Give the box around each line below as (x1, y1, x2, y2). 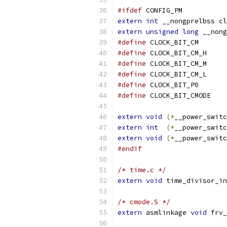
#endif (118, 144, 142, 153)
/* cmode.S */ (118, 198, 170, 206)
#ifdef (118, 6, 142, 15)
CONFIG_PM (142, 6, 182, 15)
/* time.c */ (118, 166, 166, 174)
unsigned (146, 27, 178, 36)
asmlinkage (142, 208, 191, 217)
